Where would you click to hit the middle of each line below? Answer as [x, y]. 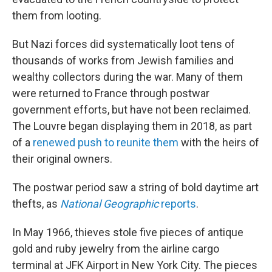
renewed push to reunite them [106, 142]
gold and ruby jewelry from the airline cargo [116, 249]
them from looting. [57, 15]
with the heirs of [219, 142]
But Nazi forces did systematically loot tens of [124, 44]
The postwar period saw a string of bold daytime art [135, 187]
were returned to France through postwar [111, 93]
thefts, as [35, 204]
